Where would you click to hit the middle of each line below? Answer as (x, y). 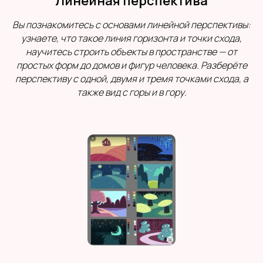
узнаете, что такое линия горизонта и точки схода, (131, 38)
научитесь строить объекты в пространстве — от (131, 51)
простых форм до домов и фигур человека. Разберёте (131, 65)
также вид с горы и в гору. (131, 92)
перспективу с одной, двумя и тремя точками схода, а (131, 78)
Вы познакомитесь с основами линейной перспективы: (131, 24)
